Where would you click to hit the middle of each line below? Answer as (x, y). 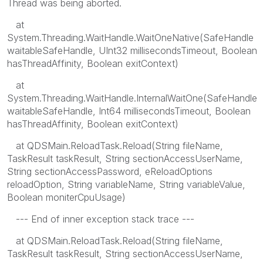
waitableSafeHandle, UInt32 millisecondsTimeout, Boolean (132, 50)
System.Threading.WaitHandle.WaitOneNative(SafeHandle (130, 37)
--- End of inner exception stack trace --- (101, 219)
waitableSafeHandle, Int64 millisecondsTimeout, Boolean (129, 111)
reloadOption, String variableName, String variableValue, (126, 184)
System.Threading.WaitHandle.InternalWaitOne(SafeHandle (132, 98)
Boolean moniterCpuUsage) (66, 197)
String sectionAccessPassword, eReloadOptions (110, 171)
